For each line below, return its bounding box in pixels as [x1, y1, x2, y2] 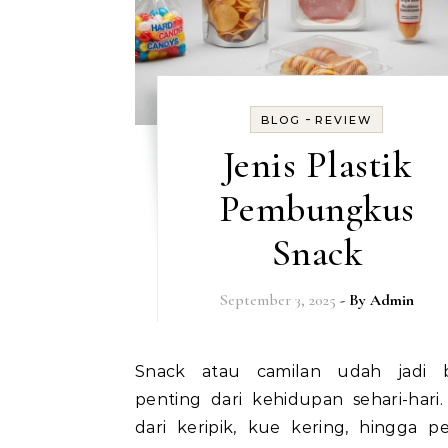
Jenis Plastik [222, 141, 411, 188]
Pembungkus [218, 185, 415, 232]
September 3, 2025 [219, 289, 336, 310]
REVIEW [315, 112, 373, 127]
